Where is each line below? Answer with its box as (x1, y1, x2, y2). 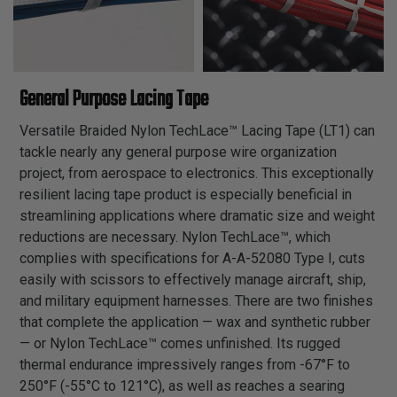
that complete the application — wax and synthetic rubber (19, 313, 370, 331)
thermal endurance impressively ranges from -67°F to (19, 355, 350, 373)
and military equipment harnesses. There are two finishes (19, 292, 373, 309)
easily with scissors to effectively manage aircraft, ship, (19, 270, 366, 288)
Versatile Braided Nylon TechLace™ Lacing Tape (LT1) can (19, 121, 375, 139)
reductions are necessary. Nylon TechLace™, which (19, 228, 331, 245)
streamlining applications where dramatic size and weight (19, 206, 375, 224)
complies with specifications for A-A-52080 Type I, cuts (19, 249, 365, 267)
